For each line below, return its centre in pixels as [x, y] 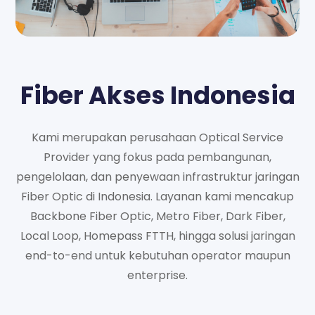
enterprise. [157, 275]
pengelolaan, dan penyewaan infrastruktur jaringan [157, 176]
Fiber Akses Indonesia [157, 95]
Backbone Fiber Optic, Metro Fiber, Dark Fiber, [157, 216]
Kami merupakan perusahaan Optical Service [157, 137]
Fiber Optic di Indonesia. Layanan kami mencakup [157, 196]
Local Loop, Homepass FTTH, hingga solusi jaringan [157, 236]
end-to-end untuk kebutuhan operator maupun [157, 255]
